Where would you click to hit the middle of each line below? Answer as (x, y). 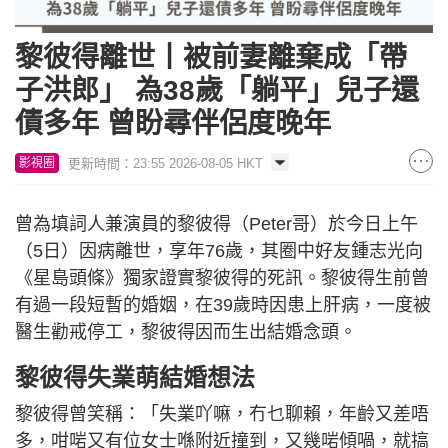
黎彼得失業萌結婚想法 (135, 378)
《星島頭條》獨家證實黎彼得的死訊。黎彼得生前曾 (222, 278)
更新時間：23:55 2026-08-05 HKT (165, 164)
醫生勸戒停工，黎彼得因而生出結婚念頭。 (186, 332)
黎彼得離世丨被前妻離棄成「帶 (211, 58)
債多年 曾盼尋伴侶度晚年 (173, 124)
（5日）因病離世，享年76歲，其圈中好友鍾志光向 (219, 251)
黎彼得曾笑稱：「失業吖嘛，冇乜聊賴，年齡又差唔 (222, 414)
